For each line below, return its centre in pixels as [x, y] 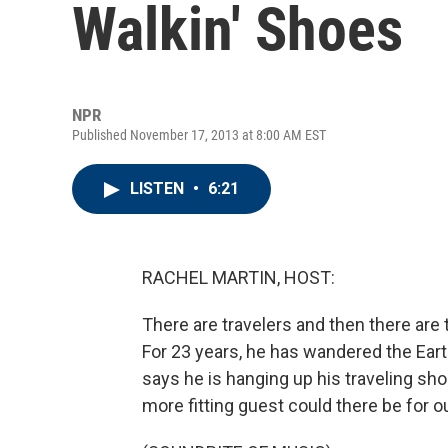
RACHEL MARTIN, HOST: [238, 277]
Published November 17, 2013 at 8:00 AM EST [199, 135]
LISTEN [159, 188]
